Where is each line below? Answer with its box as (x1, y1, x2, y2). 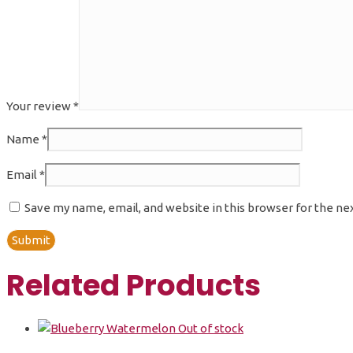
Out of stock (178, 321, 243, 335)
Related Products (6, 264, 261, 306)
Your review (6, 99, 73, 113)
